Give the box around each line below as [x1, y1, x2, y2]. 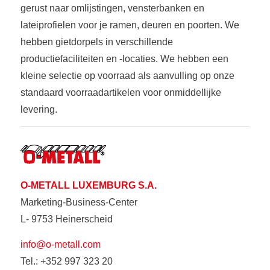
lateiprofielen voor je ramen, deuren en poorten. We [20, 19, 239, 30]
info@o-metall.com [20, 239, 101, 250]
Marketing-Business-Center [20, 196, 137, 207]
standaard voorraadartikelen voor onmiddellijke [20, 87, 221, 98]
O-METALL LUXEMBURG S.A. [20, 180, 157, 190]
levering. [20, 104, 57, 115]
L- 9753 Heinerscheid [20, 213, 113, 224]
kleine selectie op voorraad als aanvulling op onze [20, 70, 234, 81]
